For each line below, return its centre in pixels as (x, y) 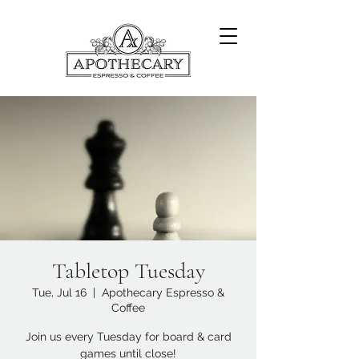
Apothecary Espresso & (163, 292)
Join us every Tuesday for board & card (128, 337)
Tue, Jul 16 (59, 292)
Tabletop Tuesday (128, 271)
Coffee (128, 308)
